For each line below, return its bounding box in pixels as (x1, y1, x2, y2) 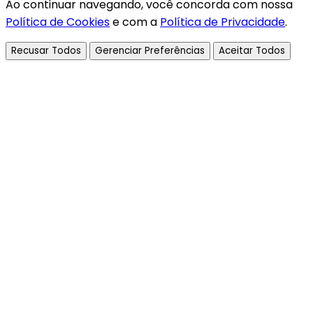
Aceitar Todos (219, 43, 285, 57)
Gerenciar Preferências (95, 43, 205, 57)
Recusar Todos (11, 43, 81, 57)
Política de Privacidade (160, 13, 285, 30)
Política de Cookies (6, 13, 110, 30)
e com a (110, 13, 160, 30)
